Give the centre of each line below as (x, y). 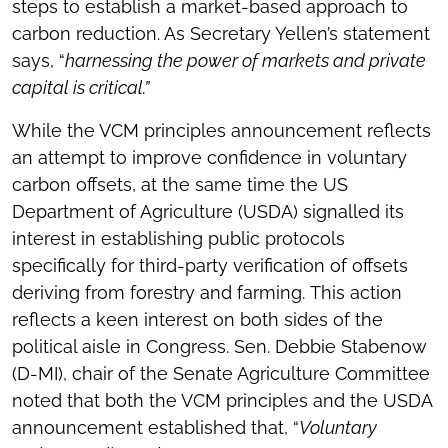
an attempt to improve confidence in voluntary (209, 157)
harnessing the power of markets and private (245, 60)
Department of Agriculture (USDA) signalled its (208, 211)
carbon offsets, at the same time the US (180, 184)
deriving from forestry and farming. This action (207, 292)
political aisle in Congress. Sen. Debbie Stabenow (219, 346)
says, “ (38, 60)
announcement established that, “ (155, 427)
